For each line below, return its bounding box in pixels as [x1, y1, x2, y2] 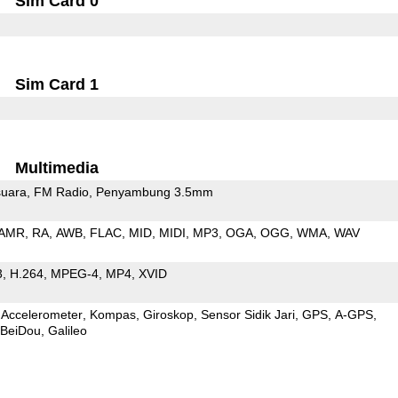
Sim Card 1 [15, 75, 99, 93]
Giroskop [142, 306, 194, 322]
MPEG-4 [50, 266, 99, 281]
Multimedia [15, 158, 99, 177]
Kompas [89, 306, 136, 322]
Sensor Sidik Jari [200, 306, 295, 322]
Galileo [47, 322, 87, 338]
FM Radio [33, 184, 89, 199]
